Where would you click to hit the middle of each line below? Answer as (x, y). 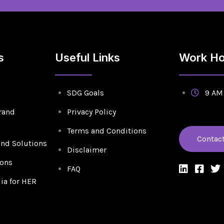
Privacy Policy (91, 112)
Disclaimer (86, 150)
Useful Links (87, 58)
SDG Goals (85, 93)
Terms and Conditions (106, 131)
